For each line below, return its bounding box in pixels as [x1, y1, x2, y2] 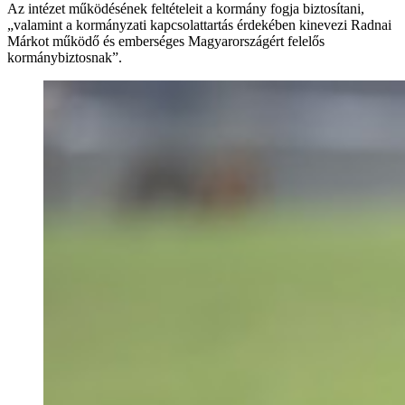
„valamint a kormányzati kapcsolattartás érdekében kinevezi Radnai [7, 16, 391, 33]
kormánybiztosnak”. [7, 49, 122, 65]
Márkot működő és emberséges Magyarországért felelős [7, 33, 325, 49]
